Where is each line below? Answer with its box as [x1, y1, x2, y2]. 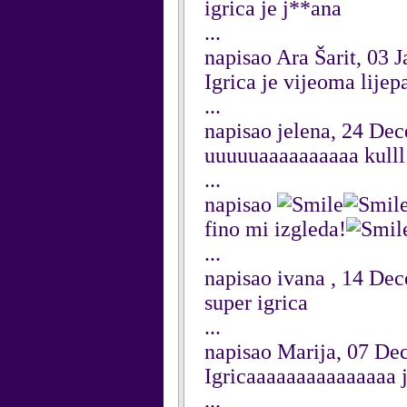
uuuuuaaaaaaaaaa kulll [204, 144, 405, 167]
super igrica [204, 291, 308, 314]
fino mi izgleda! [204, 217, 346, 241]
